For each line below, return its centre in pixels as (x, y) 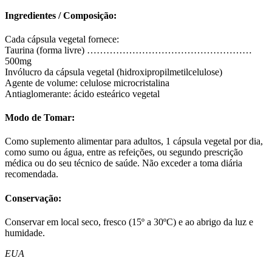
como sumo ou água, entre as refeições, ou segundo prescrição (124, 152)
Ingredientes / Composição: (61, 15)
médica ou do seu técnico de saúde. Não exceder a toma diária (124, 163)
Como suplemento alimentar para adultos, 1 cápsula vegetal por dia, (134, 141)
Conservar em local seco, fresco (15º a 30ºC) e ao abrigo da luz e (129, 222)
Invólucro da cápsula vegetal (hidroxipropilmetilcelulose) (114, 72)
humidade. (25, 233)
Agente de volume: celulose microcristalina (87, 83)
